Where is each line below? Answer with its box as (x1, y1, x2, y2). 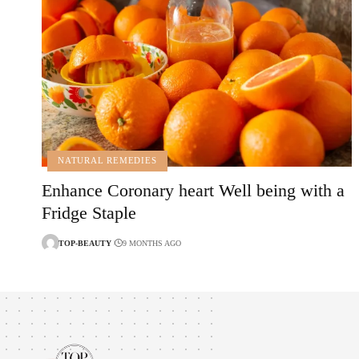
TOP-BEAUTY (58, 238, 111, 248)
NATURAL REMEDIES (58, 155, 157, 166)
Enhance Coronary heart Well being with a (42, 180, 345, 201)
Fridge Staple (42, 203, 136, 224)
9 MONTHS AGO (122, 238, 181, 248)
